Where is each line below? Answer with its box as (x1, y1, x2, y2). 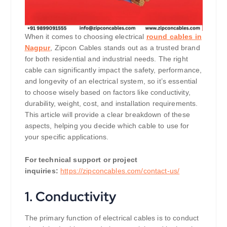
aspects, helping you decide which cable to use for (24, 122, 190, 130)
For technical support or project (24, 155, 138, 164)
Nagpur (24, 44, 51, 52)
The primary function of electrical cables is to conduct (24, 213, 199, 222)
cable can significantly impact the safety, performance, (24, 66, 202, 74)
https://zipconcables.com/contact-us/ (60, 166, 180, 175)
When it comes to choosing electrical (24, 32, 146, 41)
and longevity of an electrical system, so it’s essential (24, 77, 198, 86)
